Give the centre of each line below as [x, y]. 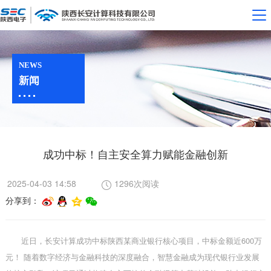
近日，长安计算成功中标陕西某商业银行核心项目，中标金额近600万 [141, 241]
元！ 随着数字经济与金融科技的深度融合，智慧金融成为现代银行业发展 [132, 257]
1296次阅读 [136, 183]
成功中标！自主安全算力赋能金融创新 [135, 154]
